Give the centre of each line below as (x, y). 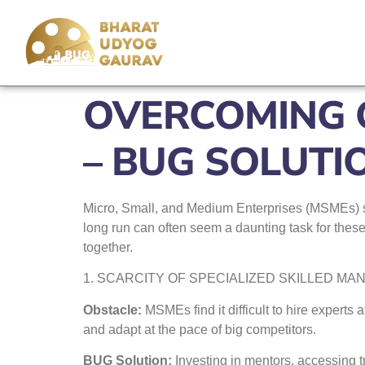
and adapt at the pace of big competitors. (200, 329)
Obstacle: (114, 310)
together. (108, 247)
